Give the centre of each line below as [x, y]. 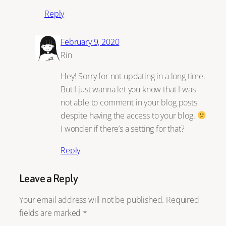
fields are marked [51, 212]
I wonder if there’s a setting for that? [123, 129]
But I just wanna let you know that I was [128, 89]
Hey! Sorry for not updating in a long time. [133, 76]
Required [183, 199]
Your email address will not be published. [92, 199]
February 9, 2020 [90, 41]
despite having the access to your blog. [129, 116]
